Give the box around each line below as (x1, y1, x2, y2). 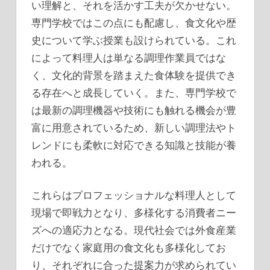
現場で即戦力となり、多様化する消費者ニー (31, 206, 236, 219)
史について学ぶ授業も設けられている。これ (31, 33, 236, 46)
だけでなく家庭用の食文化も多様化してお (31, 241, 226, 254)
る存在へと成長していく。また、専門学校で (31, 86, 236, 99)
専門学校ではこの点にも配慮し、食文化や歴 (31, 16, 236, 29)
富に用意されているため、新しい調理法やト (31, 121, 236, 134)
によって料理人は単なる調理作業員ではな (31, 51, 226, 64)
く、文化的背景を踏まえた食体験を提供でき (31, 68, 236, 81)
